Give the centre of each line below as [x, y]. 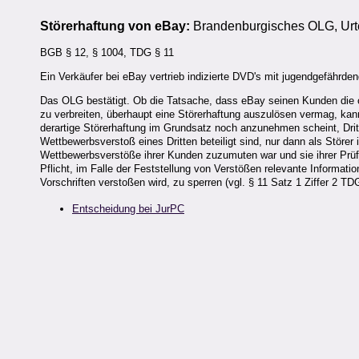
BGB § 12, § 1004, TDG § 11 [107, 52]
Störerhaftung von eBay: [115, 26]
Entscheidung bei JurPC [128, 209]
